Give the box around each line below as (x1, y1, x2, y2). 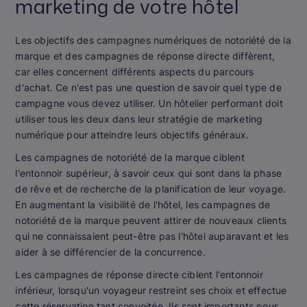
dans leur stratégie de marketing (109, 112, 263, 125)
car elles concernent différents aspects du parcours (15, 65, 254, 77)
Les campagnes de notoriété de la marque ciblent (15, 151, 245, 163)
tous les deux (48, 112, 110, 125)
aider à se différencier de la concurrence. (15, 245, 206, 258)
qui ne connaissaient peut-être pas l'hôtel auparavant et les (15, 230, 289, 242)
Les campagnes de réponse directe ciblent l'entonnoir (15, 268, 263, 280)
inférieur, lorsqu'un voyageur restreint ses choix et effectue (15, 284, 287, 296)
